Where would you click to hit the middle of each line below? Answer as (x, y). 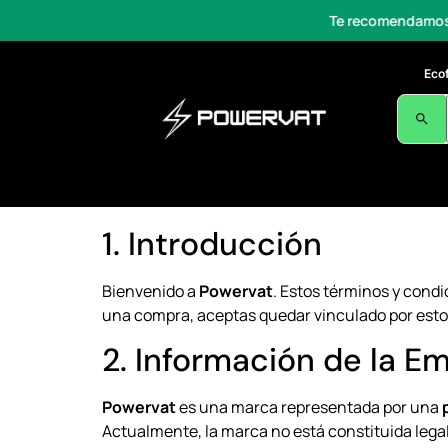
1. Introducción (212, 244)
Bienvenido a (150, 291)
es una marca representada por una (309, 407)
